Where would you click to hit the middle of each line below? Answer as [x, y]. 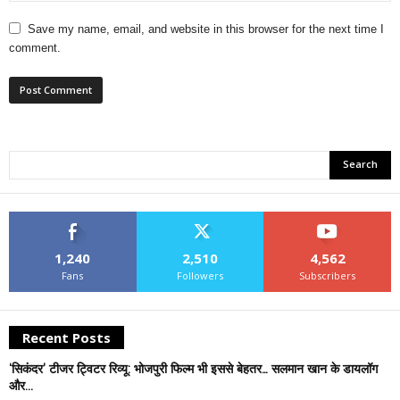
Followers [200, 275]
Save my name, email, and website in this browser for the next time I [206, 29]
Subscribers [328, 275]
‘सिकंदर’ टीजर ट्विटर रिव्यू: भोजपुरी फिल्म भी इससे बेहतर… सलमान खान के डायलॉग [193, 368]
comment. [35, 47]
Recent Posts [67, 337]
